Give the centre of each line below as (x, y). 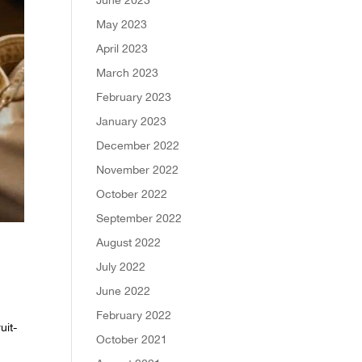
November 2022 (138, 169)
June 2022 (124, 290)
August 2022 (129, 242)
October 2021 (132, 339)
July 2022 (121, 266)
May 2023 (122, 24)
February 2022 (134, 315)
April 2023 (122, 48)
